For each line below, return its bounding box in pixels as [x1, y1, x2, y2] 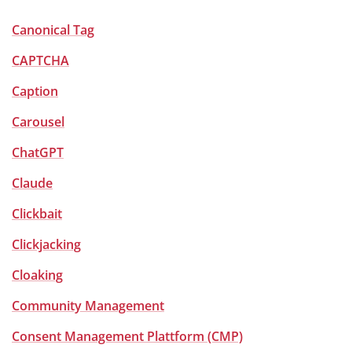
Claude [12, 174, 53, 192]
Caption [12, 82, 58, 100]
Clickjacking [12, 236, 81, 253]
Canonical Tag [12, 21, 94, 38]
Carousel [12, 113, 64, 130]
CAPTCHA [12, 52, 69, 69]
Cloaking [12, 266, 63, 284]
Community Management [12, 297, 164, 314]
